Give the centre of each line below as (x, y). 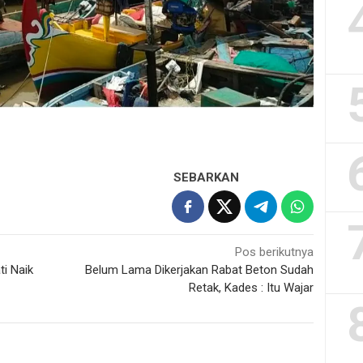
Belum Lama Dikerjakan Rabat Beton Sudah (200, 269)
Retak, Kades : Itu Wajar (252, 287)
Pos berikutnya (275, 252)
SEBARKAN (207, 177)
